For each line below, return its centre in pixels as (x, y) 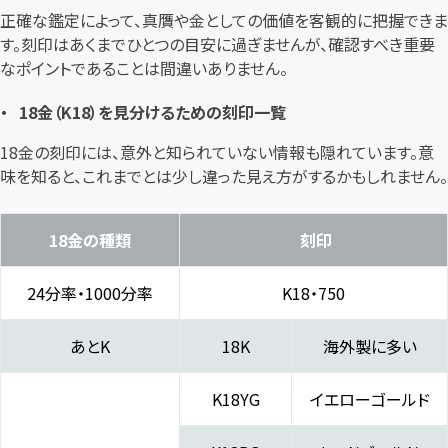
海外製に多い (369, 346)
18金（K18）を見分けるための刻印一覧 (153, 112)
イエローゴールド (369, 399)
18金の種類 (90, 240)
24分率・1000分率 (90, 293)
